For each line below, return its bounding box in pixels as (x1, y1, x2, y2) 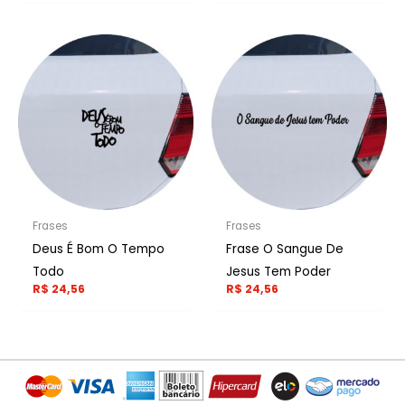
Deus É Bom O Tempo (33, 240, 165, 259)
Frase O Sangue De (226, 240, 344, 259)
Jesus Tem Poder (226, 263, 332, 281)
